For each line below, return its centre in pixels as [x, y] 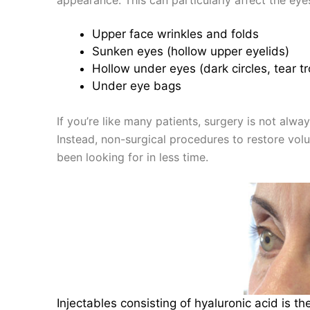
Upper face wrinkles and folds [175, 34]
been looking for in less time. [133, 157]
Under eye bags [137, 85]
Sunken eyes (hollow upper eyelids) [191, 51]
